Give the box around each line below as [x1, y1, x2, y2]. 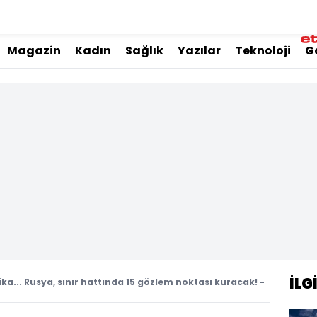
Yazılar [178, 42, 221, 59]
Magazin [7, 42, 61, 59]
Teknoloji [235, 42, 291, 59]
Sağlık [125, 42, 163, 59]
